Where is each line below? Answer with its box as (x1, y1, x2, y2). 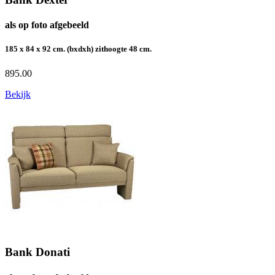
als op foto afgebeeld (5, 20, 89, 31)
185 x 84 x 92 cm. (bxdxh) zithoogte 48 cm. (5, 44, 152, 54)
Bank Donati (5, 246, 70, 259)
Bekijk (5, 88, 31, 99)
